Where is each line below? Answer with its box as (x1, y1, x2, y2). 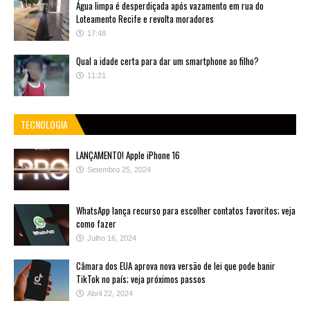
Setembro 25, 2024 (87, 165, 151, 174)
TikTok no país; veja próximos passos (76, 272, 206, 286)
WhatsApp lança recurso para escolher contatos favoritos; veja (76, 203, 295, 218)
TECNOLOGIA (21, 117, 68, 132)
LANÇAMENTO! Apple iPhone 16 (76, 148, 180, 163)
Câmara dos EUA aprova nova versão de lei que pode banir (76, 259, 275, 273)
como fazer (76, 217, 116, 231)
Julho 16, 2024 (87, 234, 136, 243)
